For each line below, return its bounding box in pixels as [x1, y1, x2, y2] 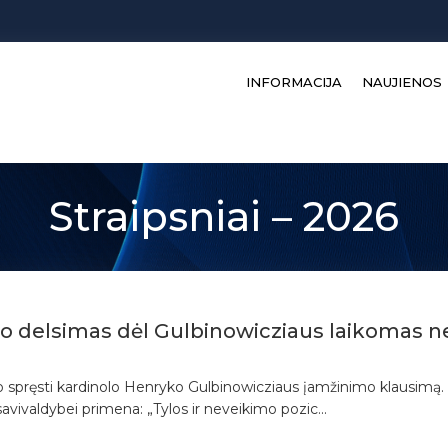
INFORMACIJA [246, 73, 342, 90]
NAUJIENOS [362, 73, 442, 90]
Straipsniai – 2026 [49, 192, 399, 241]
